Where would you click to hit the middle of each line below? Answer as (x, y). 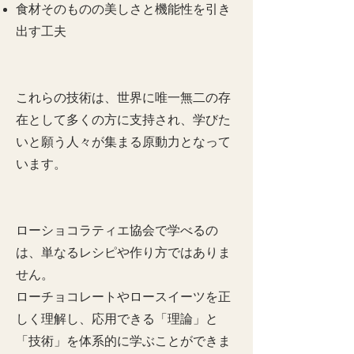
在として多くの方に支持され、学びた (123, 120)
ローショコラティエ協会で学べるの (117, 230)
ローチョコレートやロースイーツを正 (123, 297)
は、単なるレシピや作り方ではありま (123, 252)
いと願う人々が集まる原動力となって (123, 142)
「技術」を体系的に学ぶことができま (123, 341)
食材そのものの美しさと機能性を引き (123, 9)
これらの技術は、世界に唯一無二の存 (123, 98)
